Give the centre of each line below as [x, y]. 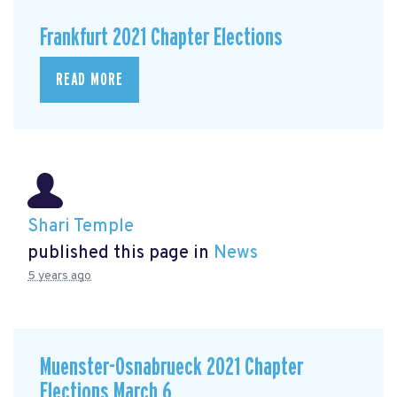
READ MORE [90, 80]
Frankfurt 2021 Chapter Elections [161, 37]
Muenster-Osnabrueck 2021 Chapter [171, 368]
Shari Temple [81, 226]
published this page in [121, 253]
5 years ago [59, 276]
